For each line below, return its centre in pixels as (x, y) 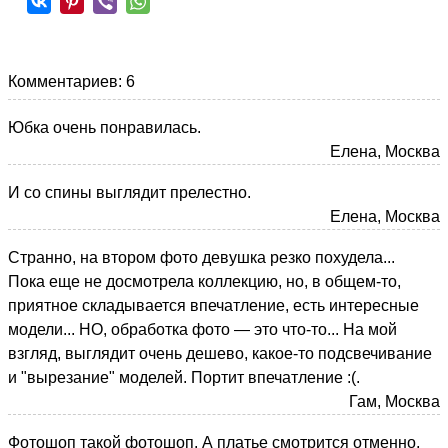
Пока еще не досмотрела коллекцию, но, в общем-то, (204, 281)
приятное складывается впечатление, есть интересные (213, 305)
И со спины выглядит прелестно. (129, 192)
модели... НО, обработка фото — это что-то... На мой (202, 329)
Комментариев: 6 (71, 81)
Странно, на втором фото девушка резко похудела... (201, 257)
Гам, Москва (394, 401)
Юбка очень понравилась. (104, 127)
